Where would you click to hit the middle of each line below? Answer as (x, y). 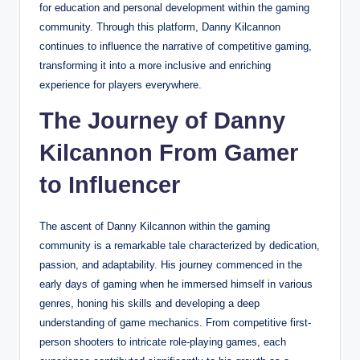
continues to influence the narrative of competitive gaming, (176, 46)
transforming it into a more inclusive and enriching (155, 65)
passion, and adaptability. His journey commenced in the (171, 264)
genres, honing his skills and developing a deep (149, 303)
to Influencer (110, 184)
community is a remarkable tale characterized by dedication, (180, 245)
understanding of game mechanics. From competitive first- (175, 322)
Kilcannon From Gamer (169, 152)
